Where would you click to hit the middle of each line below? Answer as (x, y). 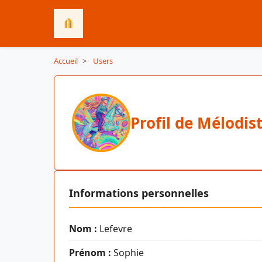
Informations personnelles (139, 193)
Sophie (127, 252)
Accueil (66, 61)
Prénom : (90, 252)
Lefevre (115, 228)
